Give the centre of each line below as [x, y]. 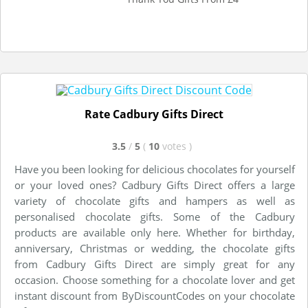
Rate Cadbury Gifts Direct [154, 114]
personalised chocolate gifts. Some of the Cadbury [155, 216]
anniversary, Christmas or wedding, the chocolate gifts [155, 248]
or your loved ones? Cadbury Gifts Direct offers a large [155, 185]
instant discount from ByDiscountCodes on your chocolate [155, 295]
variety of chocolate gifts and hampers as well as [155, 200]
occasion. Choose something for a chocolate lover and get [155, 279]
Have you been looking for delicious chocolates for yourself [155, 169]
